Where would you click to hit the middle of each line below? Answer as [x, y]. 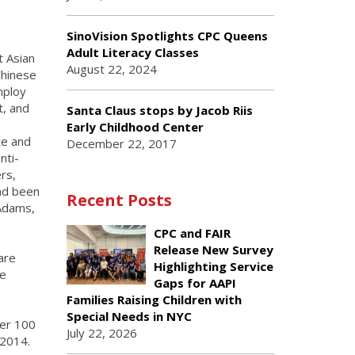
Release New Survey [213, 250]
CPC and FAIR [192, 233]
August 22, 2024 [111, 69]
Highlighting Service [213, 266]
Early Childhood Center [135, 127]
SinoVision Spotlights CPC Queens [167, 36]
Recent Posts [119, 200]
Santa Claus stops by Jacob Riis [159, 110]
